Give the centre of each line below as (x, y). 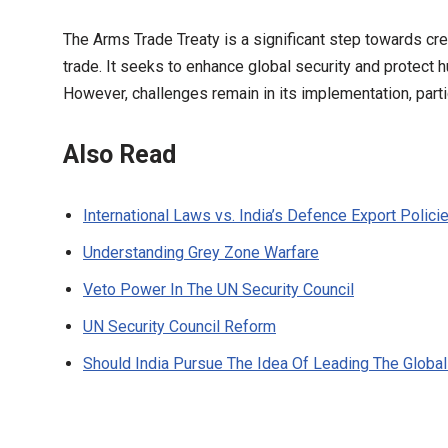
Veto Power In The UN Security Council (218, 289)
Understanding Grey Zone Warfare (201, 252)
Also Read (119, 154)
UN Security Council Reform (179, 326)
